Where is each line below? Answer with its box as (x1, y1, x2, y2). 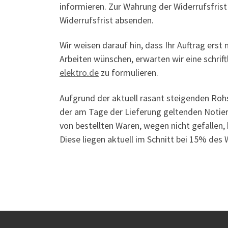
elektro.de (60, 67, 99, 78)
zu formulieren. (99, 67, 158, 78)
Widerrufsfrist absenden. (60, 14, 154, 26)
